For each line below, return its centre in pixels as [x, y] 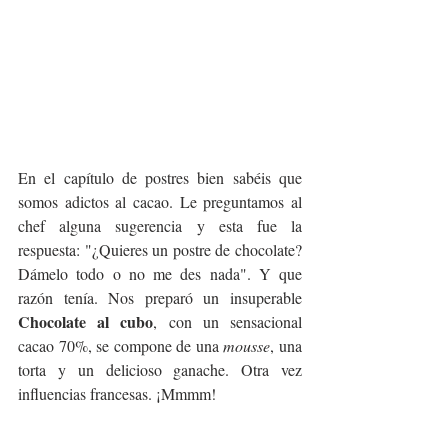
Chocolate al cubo [86, 322]
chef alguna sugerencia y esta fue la [160, 226]
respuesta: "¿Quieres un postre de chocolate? [160, 250]
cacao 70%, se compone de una [121, 346]
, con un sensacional [228, 322]
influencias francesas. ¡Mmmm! [117, 394]
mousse [247, 346]
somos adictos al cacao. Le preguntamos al [160, 202]
